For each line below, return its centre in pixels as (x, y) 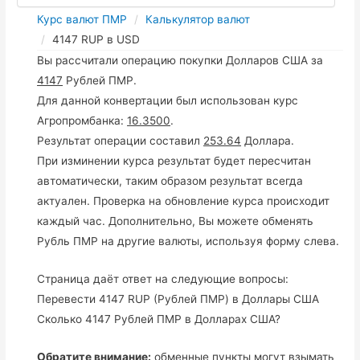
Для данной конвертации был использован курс (168, 100)
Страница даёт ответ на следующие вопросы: (163, 278)
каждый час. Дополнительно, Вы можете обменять (176, 221)
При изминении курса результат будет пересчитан (174, 160)
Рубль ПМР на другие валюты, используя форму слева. (188, 241)
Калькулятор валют (198, 19)
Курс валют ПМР (82, 19)
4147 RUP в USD (96, 39)
